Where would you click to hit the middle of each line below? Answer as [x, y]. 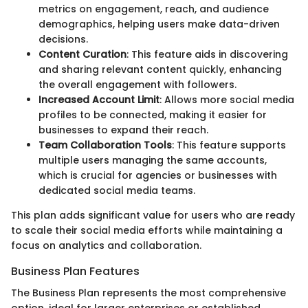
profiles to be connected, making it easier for [153, 114]
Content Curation [82, 54]
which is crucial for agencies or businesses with [158, 175]
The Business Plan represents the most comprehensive [148, 293]
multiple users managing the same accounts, [153, 160]
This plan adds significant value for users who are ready [153, 215]
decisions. [63, 39]
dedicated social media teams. [117, 190]
